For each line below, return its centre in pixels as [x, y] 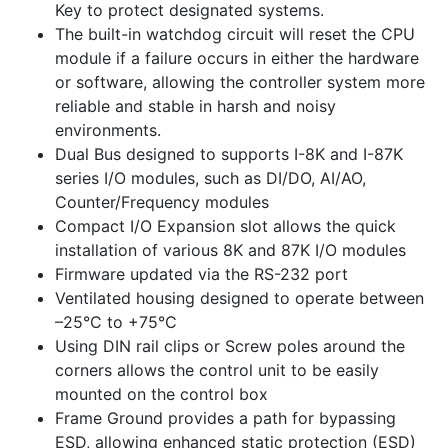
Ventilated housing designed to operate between [239, 298]
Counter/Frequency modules [162, 202]
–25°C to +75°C [116, 322]
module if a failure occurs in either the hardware [237, 58]
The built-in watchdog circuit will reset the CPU [235, 34]
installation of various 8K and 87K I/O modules [230, 250]
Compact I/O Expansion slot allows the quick [225, 226]
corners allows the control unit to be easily [217, 370]
